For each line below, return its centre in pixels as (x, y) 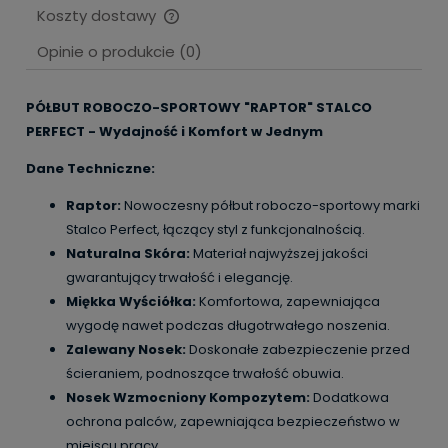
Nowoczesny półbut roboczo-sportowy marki (270, 205)
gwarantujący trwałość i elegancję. (179, 277)
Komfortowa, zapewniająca (288, 301)
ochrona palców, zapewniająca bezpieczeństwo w (233, 421)
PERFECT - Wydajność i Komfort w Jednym (174, 131)
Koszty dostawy (98, 15)
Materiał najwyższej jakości (279, 253)
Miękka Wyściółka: (131, 301)
